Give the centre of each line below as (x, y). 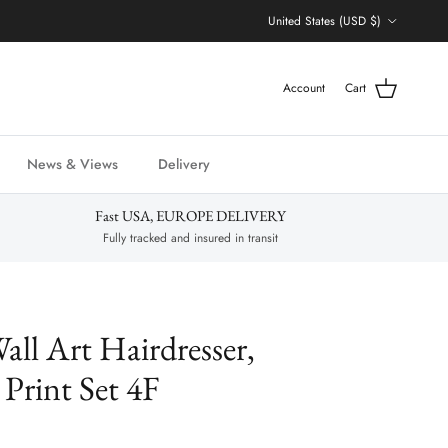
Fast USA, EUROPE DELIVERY (191, 216)
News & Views (72, 164)
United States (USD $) (324, 20)
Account (304, 88)
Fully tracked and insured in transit (191, 238)
